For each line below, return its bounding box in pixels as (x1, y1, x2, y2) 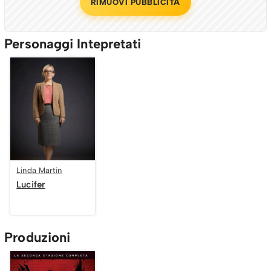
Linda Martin (16, 165, 62, 175)
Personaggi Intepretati (4, 35, 142, 52)
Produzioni (4, 229, 71, 246)
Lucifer (16, 178, 45, 190)
